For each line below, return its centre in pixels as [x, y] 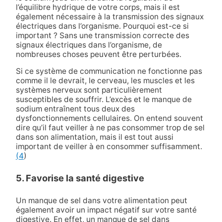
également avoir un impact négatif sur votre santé [106, 210]
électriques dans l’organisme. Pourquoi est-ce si [102, 26]
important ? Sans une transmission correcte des [102, 35]
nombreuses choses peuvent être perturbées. [98, 54]
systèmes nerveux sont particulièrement [89, 90]
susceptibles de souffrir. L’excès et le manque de [104, 100]
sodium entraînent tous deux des [75, 109]
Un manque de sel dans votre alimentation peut [101, 200]
